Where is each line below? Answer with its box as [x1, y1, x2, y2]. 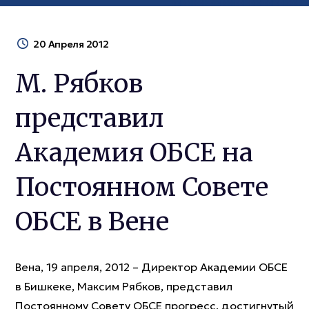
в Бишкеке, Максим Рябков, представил [15, 279, 232, 293]
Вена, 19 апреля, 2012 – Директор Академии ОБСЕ [15, 260, 288, 274]
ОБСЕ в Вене [15, 206, 169, 237]
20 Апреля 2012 [33, 38, 109, 50]
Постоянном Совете [15, 172, 268, 203]
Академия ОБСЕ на [15, 137, 253, 168]
